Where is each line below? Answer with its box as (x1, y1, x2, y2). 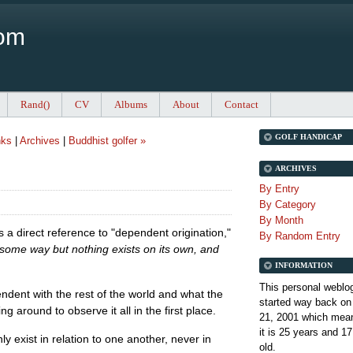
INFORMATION (275, 261, 333, 270)
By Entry (259, 183, 299, 195)
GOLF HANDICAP (275, 132, 342, 142)
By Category (259, 199, 316, 211)
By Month (259, 214, 303, 227)
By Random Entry (259, 230, 340, 243)
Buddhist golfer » (68, 135, 146, 147)
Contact (225, 98, 258, 111)
